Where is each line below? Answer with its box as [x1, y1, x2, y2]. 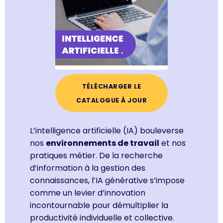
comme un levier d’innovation [30, 187, 145, 199]
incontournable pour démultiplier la [30, 199, 168, 211]
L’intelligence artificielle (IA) [30, 124, 138, 136]
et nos [159, 137, 186, 149]
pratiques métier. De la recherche [30, 149, 163, 161]
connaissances [30, 174, 88, 186]
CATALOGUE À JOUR [76, 96, 147, 105]
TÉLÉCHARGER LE [82, 82, 141, 91]
